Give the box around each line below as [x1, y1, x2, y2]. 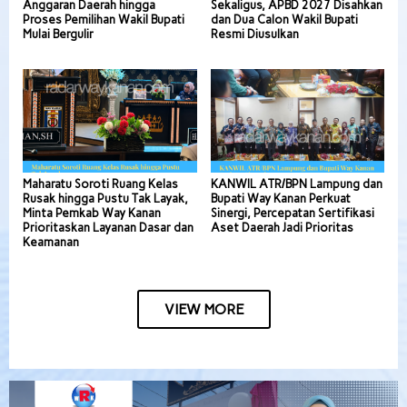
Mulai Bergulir [23, 27, 94, 42]
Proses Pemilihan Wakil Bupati [23, 13, 184, 27]
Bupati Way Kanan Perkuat [210, 191, 351, 205]
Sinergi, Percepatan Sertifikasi [210, 205, 374, 220]
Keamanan [23, 234, 79, 249]
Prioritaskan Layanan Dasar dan [23, 220, 194, 234]
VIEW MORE [164, 300, 243, 318]
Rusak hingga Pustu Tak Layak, [23, 191, 188, 205]
